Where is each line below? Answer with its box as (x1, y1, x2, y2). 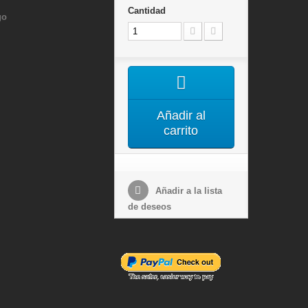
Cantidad (127, 5, 166, 16)
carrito (164, 124, 199, 137)
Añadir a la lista (152, 186, 222, 196)
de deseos (127, 201, 171, 212)
